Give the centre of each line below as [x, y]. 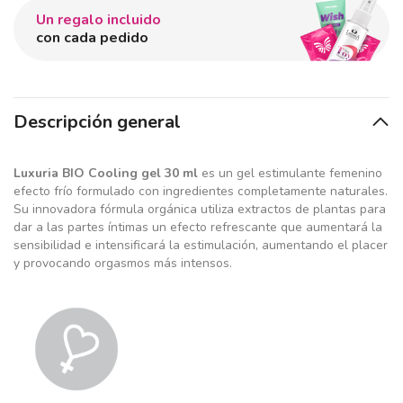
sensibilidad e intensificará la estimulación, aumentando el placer [201, 245]
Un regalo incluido [99, 20]
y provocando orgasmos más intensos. [123, 263]
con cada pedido [92, 38]
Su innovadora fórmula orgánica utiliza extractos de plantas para [200, 209]
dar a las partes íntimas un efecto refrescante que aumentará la [198, 227]
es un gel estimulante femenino [290, 173]
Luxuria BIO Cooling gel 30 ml [106, 173]
